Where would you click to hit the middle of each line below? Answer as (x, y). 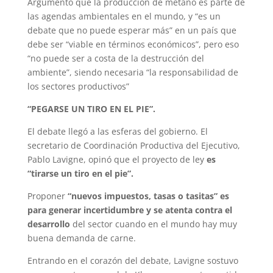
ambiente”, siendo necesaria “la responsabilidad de (133, 73)
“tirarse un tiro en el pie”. (80, 174)
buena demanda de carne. (81, 238)
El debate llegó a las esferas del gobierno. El (117, 132)
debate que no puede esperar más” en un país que (132, 30)
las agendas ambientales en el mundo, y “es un (124, 16)
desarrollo (48, 224)
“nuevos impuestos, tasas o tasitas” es (148, 196)
